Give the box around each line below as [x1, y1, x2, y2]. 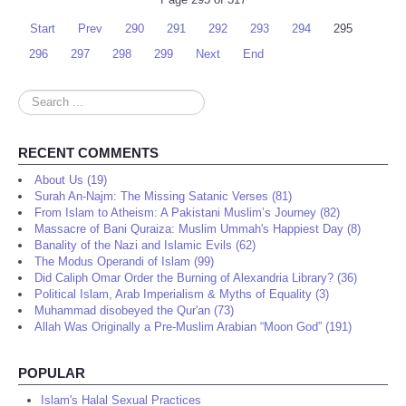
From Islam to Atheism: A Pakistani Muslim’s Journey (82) [34, 206, 340, 220]
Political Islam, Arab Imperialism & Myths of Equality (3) [34, 287, 329, 302]
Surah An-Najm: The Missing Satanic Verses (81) [34, 189, 292, 204]
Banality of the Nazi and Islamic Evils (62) [34, 238, 256, 253]
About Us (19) [34, 173, 107, 188]
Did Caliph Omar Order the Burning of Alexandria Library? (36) [34, 271, 357, 285]
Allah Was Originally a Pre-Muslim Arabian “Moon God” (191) [34, 320, 352, 334]
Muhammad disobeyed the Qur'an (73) [34, 304, 234, 318]
